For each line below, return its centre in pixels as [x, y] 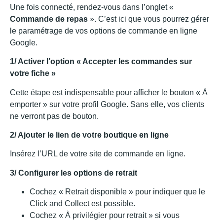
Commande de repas [49, 19]
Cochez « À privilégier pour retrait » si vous [105, 216]
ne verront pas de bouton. [54, 116]
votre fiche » [33, 74]
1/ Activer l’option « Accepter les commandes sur [101, 62]
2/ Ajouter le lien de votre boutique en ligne [89, 135]
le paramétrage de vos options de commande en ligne [104, 31]
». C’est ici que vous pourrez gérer [148, 19]
